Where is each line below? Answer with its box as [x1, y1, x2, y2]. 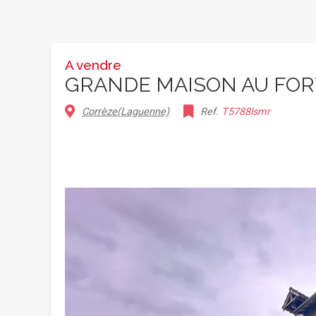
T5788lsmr [221, 106, 270, 118]
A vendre [65, 57, 121, 73]
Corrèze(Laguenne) [82, 106, 169, 118]
